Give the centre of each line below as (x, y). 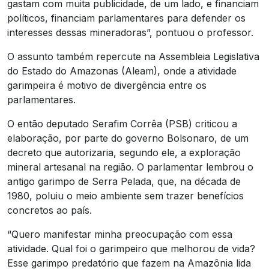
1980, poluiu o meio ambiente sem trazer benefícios (125, 195)
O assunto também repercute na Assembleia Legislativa (133, 56)
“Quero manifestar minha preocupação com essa (120, 234)
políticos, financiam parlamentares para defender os (126, 18)
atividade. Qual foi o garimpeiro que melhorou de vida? (131, 248)
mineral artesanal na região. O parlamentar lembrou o (130, 167)
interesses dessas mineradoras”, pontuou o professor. (130, 32)
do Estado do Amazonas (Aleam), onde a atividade (122, 71)
